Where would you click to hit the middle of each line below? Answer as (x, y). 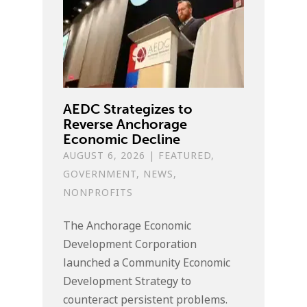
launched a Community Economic (147, 263)
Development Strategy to (127, 282)
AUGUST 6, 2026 (105, 156)
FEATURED (185, 156)
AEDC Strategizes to (128, 109)
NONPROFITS (98, 193)
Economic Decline (122, 139)
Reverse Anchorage (125, 124)
